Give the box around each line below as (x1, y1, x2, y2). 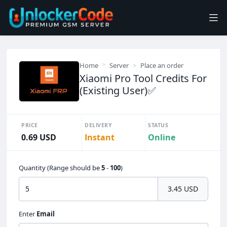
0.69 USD (21, 131, 56, 143)
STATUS (148, 121, 168, 129)
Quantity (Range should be (19, 163, 101, 172)
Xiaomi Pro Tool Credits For (80, 71, 207, 85)
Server (109, 61, 129, 70)
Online (148, 131, 175, 143)
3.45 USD (168, 184, 198, 194)
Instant (85, 131, 115, 143)
